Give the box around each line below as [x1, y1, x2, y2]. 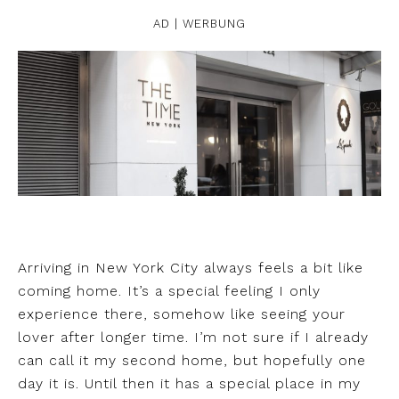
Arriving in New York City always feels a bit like [18, 258, 363, 276]
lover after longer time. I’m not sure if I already [18, 328, 369, 346]
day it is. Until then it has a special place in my [18, 374, 361, 392]
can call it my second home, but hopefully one [18, 351, 366, 369]
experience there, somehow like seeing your [18, 305, 346, 322]
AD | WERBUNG [153, 16, 246, 30]
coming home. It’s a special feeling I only [18, 281, 321, 299]
